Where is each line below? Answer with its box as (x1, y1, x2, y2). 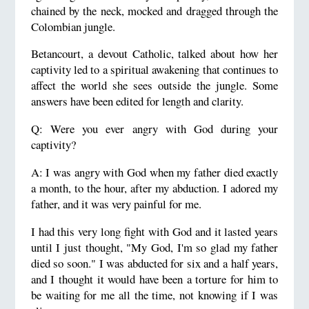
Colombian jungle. (30, 18, 115, 34)
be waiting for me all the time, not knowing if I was (30, 286, 279, 303)
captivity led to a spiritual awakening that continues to (30, 61, 279, 78)
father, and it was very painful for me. (30, 195, 201, 212)
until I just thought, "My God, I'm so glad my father (30, 239, 279, 255)
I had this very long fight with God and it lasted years (30, 223, 279, 239)
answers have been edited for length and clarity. (30, 93, 243, 110)
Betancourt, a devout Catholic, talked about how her (30, 46, 279, 62)
